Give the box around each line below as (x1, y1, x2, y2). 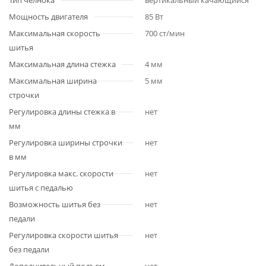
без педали (9, 244, 49, 255)
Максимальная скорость (9, 28, 100, 39)
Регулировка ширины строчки (9, 137, 122, 148)
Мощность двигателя (9, 11, 88, 22)
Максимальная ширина (9, 75, 97, 86)
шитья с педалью (9, 182, 73, 193)
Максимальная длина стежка (9, 59, 116, 69)
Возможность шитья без (9, 199, 100, 210)
